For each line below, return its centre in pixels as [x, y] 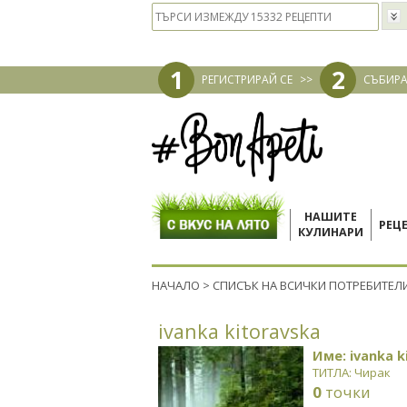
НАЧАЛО [176, 285]
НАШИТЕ [331, 217]
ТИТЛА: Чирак [352, 372]
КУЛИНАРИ [331, 232]
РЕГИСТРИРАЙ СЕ [247, 79]
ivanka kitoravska [239, 331]
